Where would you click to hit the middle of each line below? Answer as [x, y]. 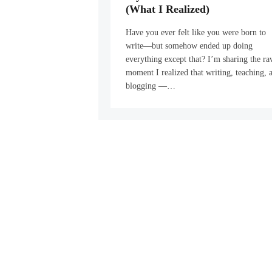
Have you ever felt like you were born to [196, 32]
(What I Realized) [168, 9]
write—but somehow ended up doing [189, 46]
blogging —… [151, 86]
